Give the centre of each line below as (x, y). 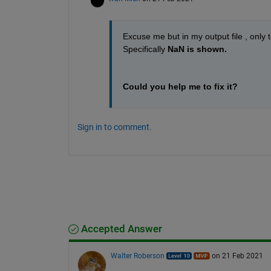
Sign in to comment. (114, 127)
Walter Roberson (137, 256)
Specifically (145, 49)
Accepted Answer (120, 229)
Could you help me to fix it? (180, 86)
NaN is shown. (197, 49)
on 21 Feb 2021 (237, 256)
